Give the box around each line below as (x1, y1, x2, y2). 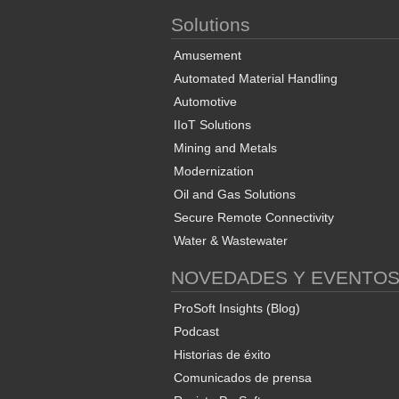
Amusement (174, 48, 241, 63)
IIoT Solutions (174, 118, 251, 133)
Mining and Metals (174, 141, 277, 156)
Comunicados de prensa (174, 370, 312, 386)
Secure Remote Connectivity (174, 210, 334, 225)
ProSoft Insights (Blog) (174, 301, 300, 316)
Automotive (174, 94, 237, 110)
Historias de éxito (174, 347, 271, 362)
